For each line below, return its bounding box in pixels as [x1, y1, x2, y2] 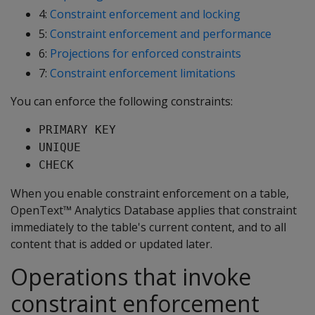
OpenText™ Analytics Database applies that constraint [11, 202, 297, 218]
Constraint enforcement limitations [50, 65, 236, 81]
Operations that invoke [11, 262, 251, 292]
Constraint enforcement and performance [50, 26, 271, 41]
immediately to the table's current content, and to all [11, 219, 286, 235]
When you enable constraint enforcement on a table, [11, 186, 289, 201]
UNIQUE [39, 141, 81, 154]
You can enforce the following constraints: [11, 94, 233, 109]
